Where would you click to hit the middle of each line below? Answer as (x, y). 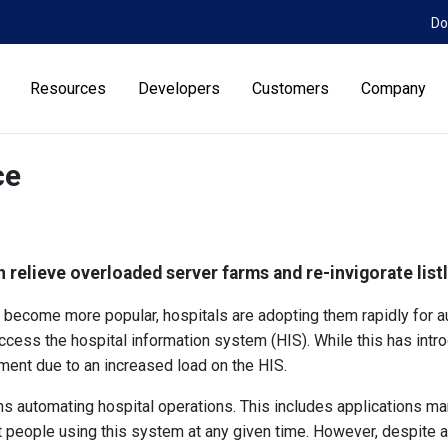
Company (394, 88)
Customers (291, 88)
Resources (68, 88)
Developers (179, 88)
